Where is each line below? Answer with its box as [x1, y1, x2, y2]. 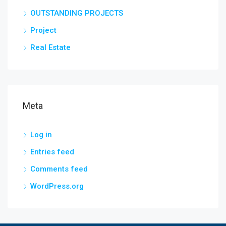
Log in [30, 130, 52, 140]
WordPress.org [30, 182, 84, 191]
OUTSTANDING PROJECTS [30, 9, 123, 18]
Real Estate [30, 43, 71, 52]
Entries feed [30, 147, 74, 157]
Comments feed [30, 164, 88, 174]
